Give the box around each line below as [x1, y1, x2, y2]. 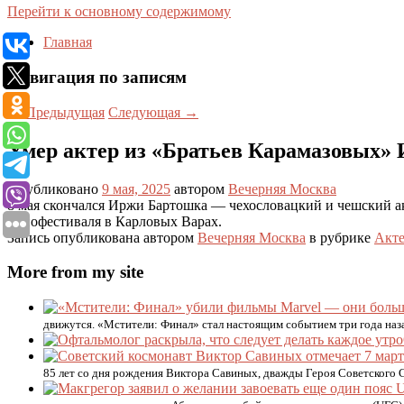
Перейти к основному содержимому [7, 4, 231, 20]
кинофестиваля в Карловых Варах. [7, 213, 222, 229]
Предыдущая [22, 104, 105, 120]
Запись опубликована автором [7, 229, 197, 245]
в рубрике [306, 229, 374, 245]
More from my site [7, 262, 143, 282]
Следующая [108, 104, 184, 120]
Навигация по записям [7, 68, 187, 87]
